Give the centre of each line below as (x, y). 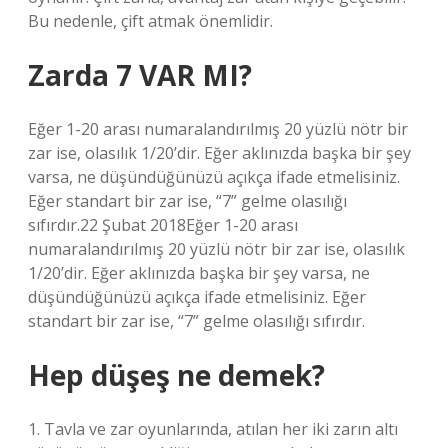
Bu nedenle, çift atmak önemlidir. (150, 21)
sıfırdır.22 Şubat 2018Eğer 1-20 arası (163, 225)
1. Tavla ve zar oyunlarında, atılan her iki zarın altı (213, 429)
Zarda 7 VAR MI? (140, 75)
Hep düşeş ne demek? (176, 375)
